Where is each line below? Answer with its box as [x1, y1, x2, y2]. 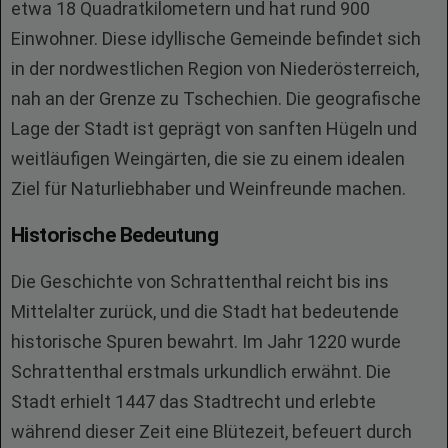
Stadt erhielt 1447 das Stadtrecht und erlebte [11, 391, 376, 412]
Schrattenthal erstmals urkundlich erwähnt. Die [11, 361, 391, 382]
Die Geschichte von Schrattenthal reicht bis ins [11, 271, 389, 292]
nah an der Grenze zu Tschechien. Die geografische [11, 88, 421, 109]
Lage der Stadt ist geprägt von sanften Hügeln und [11, 118, 417, 139]
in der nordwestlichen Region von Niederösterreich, [11, 58, 419, 79]
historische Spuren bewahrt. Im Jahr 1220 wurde [11, 331, 401, 352]
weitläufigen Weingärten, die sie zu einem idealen [11, 148, 405, 169]
